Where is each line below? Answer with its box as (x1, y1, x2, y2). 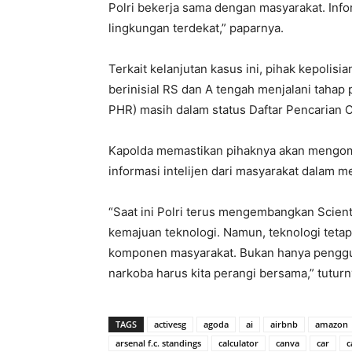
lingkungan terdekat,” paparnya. (108, 20, 284, 35)
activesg (154, 318, 186, 330)
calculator (218, 337, 258, 349)
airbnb (270, 318, 298, 330)
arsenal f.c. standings (115, 337, 201, 349)
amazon (315, 318, 348, 330)
